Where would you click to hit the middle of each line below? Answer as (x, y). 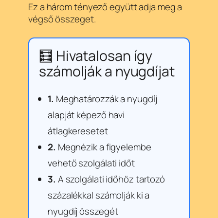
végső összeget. (62, 19)
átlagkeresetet (78, 131)
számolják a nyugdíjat (107, 72)
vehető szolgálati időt (91, 163)
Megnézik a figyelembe (103, 147)
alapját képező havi (86, 115)
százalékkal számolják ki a (99, 195)
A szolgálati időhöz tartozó (110, 179)
